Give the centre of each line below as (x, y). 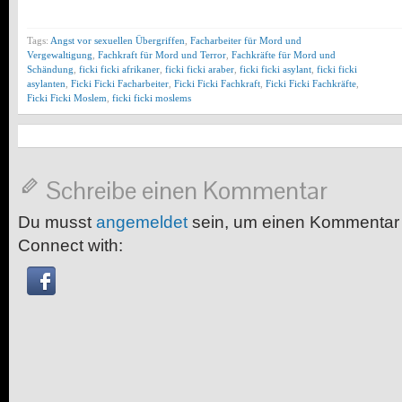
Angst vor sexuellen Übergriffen (118, 41)
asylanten (46, 84)
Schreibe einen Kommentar (187, 191)
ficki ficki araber (200, 70)
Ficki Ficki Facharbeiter (120, 84)
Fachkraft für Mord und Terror (162, 55)
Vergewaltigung (60, 55)
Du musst (57, 223)
